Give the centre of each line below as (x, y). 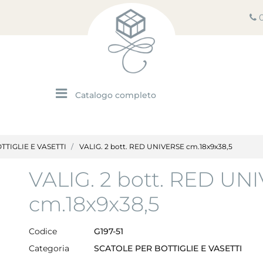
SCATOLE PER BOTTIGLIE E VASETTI (168, 248)
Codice (43, 232)
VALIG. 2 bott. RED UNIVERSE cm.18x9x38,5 (156, 146)
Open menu (95, 90)
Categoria (49, 248)
